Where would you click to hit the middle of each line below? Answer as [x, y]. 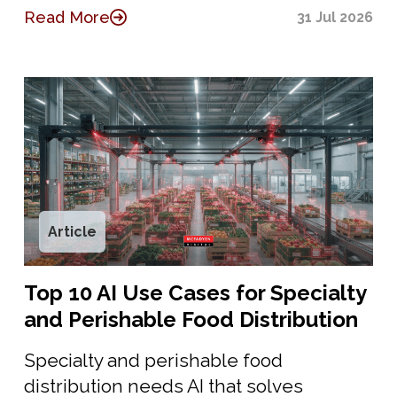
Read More [66, 17]
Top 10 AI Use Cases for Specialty [195, 293]
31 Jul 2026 [335, 17]
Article [72, 232]
